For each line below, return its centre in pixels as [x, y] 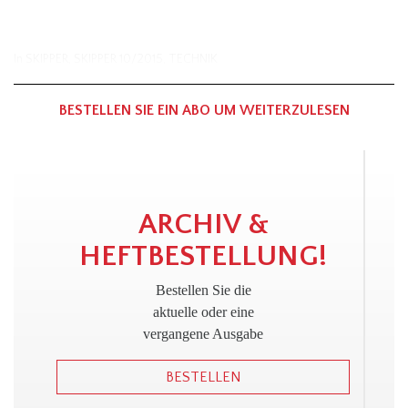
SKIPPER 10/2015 [118, 60]
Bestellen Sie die [203, 291]
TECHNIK [193, 60]
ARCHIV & [203, 225]
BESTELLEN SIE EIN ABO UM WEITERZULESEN [204, 111]
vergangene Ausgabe [203, 334]
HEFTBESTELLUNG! [203, 257]
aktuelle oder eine [203, 312]
